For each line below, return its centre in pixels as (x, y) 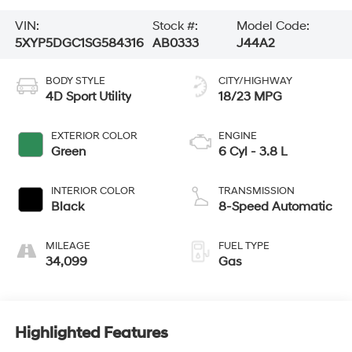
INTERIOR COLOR (93, 191)
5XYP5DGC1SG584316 (79, 43)
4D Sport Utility (88, 96)
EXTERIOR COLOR (94, 136)
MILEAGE (68, 246)
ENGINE (238, 136)
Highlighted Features (91, 334)
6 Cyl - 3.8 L (253, 151)
